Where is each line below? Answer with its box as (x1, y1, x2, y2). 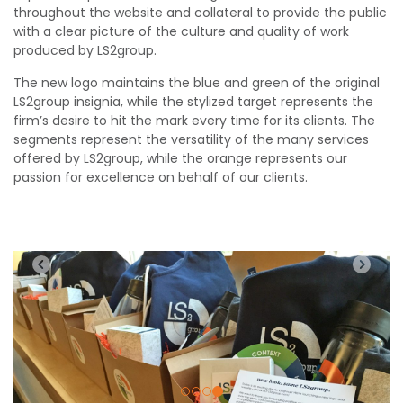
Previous (49, 251, 126, 276)
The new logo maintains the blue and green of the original (13, 74, 380, 92)
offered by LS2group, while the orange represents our (13, 149, 347, 167)
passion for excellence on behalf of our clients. (13, 168, 308, 186)
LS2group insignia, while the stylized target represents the (13, 93, 373, 111)
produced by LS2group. (13, 41, 157, 59)
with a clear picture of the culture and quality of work (13, 22, 349, 40)
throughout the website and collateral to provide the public (13, 4, 387, 22)
